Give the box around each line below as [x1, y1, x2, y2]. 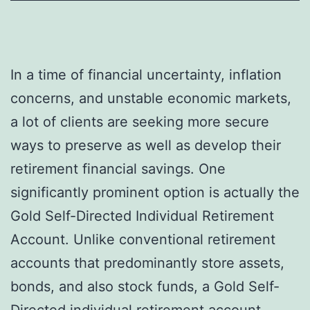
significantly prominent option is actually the [10, 183, 300, 201]
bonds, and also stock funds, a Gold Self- [10, 277, 280, 295]
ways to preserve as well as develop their [10, 136, 281, 154]
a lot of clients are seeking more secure [10, 113, 269, 130]
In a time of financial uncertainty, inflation [10, 66, 282, 83]
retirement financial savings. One [10, 160, 226, 177]
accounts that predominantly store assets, [10, 254, 284, 271]
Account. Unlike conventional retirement [10, 230, 275, 248]
